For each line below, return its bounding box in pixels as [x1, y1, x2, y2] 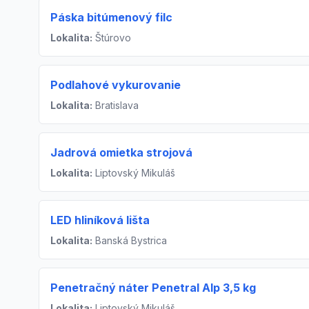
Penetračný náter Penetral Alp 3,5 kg [50, 281, 256, 295]
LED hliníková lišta [50, 213, 150, 228]
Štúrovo [92, 32, 131, 44]
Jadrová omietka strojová [50, 146, 192, 160]
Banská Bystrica [92, 235, 167, 247]
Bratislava [92, 99, 139, 112]
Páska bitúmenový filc [50, 10, 172, 25]
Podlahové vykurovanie [50, 78, 181, 92]
